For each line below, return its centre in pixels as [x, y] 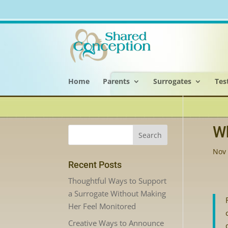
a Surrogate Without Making [117, 193]
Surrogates [173, 81]
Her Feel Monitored [102, 206]
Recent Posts [95, 165]
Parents [117, 81]
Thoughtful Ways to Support [118, 181]
